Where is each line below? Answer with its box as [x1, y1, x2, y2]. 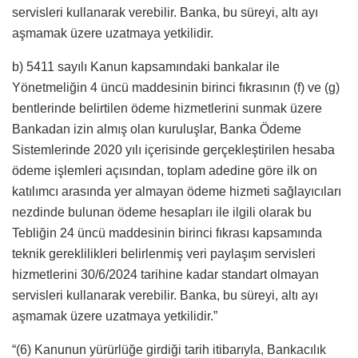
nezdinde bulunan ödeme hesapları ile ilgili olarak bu [12, 205, 312, 220]
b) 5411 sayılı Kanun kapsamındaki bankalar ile [12, 60, 280, 74]
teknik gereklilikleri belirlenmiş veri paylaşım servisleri [12, 247, 316, 261]
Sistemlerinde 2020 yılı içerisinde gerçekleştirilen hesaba [12, 143, 335, 157]
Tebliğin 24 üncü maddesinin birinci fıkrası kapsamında [12, 226, 322, 241]
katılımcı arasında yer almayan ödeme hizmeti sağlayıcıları [12, 185, 341, 199]
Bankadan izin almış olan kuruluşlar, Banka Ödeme [12, 122, 301, 137]
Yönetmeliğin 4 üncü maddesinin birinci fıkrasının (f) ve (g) [12, 81, 340, 95]
